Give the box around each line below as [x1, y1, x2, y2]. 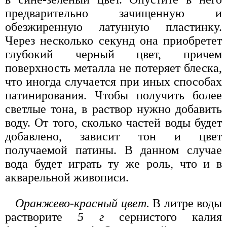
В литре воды [149, 196, 222, 210]
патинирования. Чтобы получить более [5, 88, 222, 102]
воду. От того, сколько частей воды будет [5, 116, 222, 129]
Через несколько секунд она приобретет [5, 33, 222, 47]
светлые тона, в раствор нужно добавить [5, 102, 222, 116]
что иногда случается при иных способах [5, 74, 222, 88]
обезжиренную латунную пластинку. [5, 20, 222, 33]
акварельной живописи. [5, 170, 129, 184]
